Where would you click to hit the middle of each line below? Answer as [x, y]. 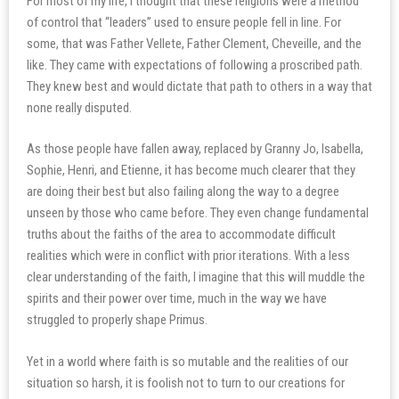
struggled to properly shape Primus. [117, 320]
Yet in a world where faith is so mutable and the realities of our [187, 361]
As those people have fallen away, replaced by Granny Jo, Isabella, [195, 149]
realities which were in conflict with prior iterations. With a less [188, 256]
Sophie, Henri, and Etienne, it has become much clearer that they [191, 170]
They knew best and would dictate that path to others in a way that [199, 86]
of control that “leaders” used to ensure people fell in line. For [184, 22]
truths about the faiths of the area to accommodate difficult [181, 234]
